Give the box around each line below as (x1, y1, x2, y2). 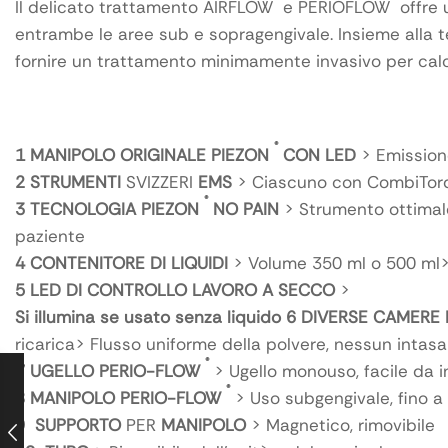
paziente (15, 225, 85, 248)
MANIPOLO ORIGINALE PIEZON (25, 144, 274, 167)
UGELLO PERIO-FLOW (25, 360, 205, 383)
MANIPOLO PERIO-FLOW (25, 387, 226, 410)
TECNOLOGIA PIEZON (25, 198, 204, 221)
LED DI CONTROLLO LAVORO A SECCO (25, 279, 335, 302)
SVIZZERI (121, 171, 193, 194)
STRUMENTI (25, 171, 121, 194)
